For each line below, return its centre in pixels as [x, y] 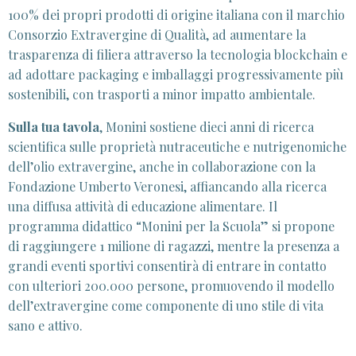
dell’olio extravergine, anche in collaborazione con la [162, 167]
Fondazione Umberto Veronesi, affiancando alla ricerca [167, 187]
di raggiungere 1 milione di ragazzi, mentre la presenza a [174, 246]
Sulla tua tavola [54, 127]
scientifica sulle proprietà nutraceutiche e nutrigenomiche [177, 147]
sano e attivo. [45, 326]
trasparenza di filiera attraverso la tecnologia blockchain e [178, 55]
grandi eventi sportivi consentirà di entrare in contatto [167, 266]
